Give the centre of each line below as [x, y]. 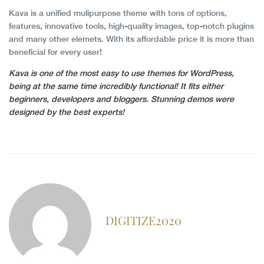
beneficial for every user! [55, 52]
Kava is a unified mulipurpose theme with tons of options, [118, 13]
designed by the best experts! [67, 112]
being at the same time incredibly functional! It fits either [116, 86]
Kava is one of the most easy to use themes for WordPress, [121, 73]
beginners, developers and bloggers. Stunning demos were [121, 99]
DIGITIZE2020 [143, 220]
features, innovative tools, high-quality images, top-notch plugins [131, 26]
